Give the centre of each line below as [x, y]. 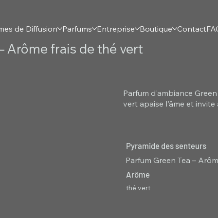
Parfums [77, 28]
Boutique [156, 28]
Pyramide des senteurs [166, 145]
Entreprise [116, 28]
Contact [192, 28]
